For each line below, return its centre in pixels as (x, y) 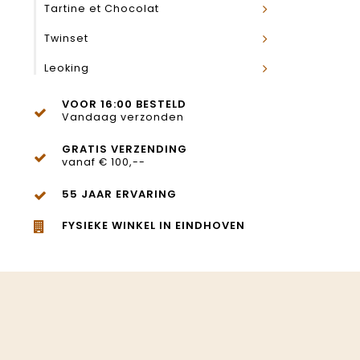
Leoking (67, 68)
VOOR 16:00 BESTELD (124, 104)
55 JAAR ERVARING (119, 194)
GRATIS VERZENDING (125, 149)
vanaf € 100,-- (104, 162)
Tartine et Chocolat (102, 8)
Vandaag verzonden (123, 117)
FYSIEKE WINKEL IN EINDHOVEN (153, 225)
